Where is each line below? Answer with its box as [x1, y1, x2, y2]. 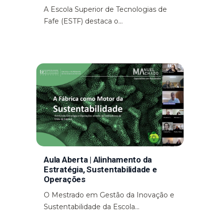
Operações [44, 174, 85, 184]
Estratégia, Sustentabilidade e [44, 164, 157, 174]
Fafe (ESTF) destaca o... [44, 16, 123, 26]
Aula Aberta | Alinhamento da [44, 154, 152, 165]
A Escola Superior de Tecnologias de [44, 4, 167, 14]
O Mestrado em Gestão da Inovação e [44, 190, 174, 199]
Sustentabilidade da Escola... [44, 202, 139, 211]
